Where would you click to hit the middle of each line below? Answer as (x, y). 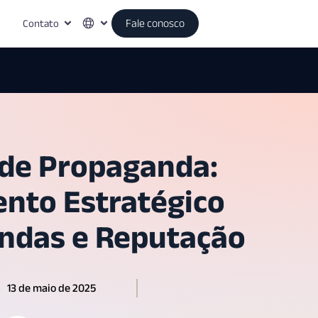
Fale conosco (155, 23)
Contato (40, 23)
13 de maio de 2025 (51, 287)
